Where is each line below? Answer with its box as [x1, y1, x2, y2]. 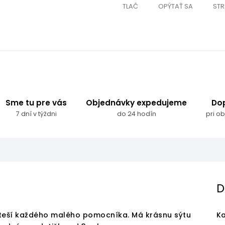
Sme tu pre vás [6, 97, 67, 108]
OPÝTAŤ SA [158, 1, 193, 11]
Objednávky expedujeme [86, 97, 187, 108]
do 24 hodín [117, 109, 156, 118]
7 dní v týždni [16, 109, 57, 118]
